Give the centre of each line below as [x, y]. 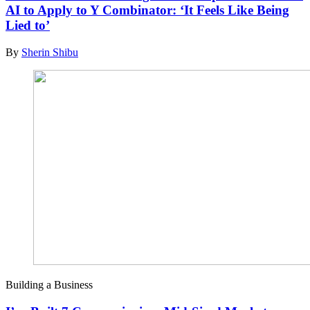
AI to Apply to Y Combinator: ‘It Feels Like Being [147, 10]
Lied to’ [28, 26]
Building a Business [49, 284]
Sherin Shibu [50, 52]
